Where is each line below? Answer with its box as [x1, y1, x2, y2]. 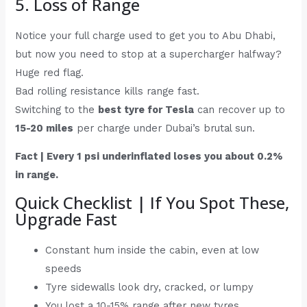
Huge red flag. [15, 66, 84, 79]
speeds [45, 262, 82, 275]
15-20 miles [15, 121, 74, 134]
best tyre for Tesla [98, 103, 195, 116]
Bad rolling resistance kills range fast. [15, 84, 200, 97]
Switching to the [15, 103, 99, 116]
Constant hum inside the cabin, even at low [45, 243, 260, 256]
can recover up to [194, 103, 286, 116]
